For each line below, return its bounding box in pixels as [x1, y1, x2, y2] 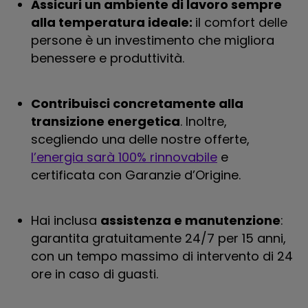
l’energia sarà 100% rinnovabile [31, 148, 217, 166]
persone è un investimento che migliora [31, 32, 274, 49]
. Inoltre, [180, 113, 227, 130]
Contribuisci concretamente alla [31, 95, 243, 112]
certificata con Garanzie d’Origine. [31, 166, 241, 184]
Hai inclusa [31, 212, 100, 229]
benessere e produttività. [31, 49, 184, 67]
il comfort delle [195, 14, 287, 31]
